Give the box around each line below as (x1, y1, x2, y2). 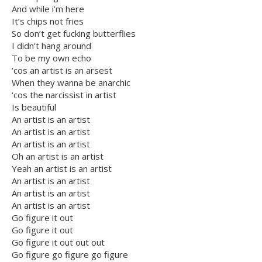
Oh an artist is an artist (12, 150, 104, 163)
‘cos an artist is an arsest (12, 64, 112, 77)
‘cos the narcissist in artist (12, 89, 116, 101)
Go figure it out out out (12, 236, 105, 249)
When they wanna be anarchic (12, 77, 130, 89)
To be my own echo (12, 52, 91, 64)
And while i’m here (12, 3, 84, 15)
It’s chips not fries (12, 15, 84, 27)
